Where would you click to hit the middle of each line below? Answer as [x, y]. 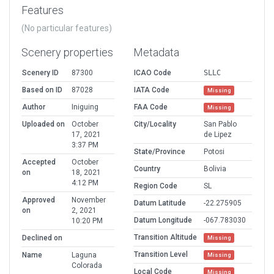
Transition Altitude [165, 238]
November [89, 200]
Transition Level [161, 255]
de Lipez [218, 135]
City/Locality [155, 124]
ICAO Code [153, 73]
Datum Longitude [163, 220]
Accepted [39, 162]
